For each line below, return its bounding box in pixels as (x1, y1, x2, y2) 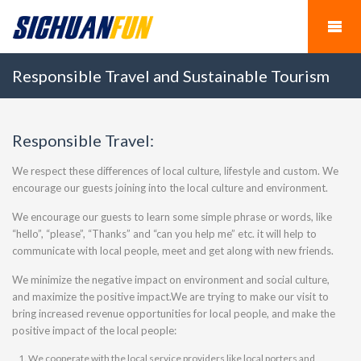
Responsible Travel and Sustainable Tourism (12, 66, 330, 85)
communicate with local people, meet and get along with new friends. (12, 244, 334, 257)
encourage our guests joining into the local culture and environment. (12, 181, 328, 194)
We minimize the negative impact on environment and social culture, (12, 273, 330, 286)
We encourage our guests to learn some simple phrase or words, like (12, 210, 332, 223)
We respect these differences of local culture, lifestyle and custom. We (12, 164, 338, 177)
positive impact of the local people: (12, 324, 176, 337)
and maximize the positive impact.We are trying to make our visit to (12, 290, 329, 303)
